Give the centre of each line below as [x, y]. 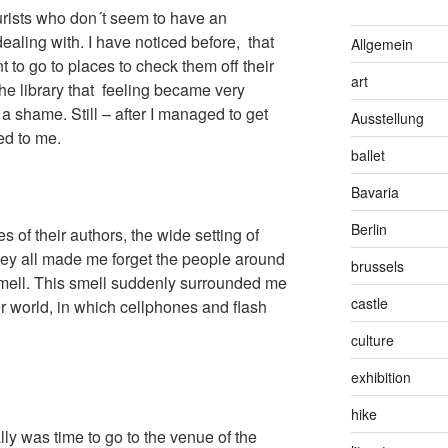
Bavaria [374, 191]
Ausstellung [387, 117]
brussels [377, 265]
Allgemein [381, 43]
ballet [367, 154]
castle [369, 302]
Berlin [368, 228]
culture [372, 339]
